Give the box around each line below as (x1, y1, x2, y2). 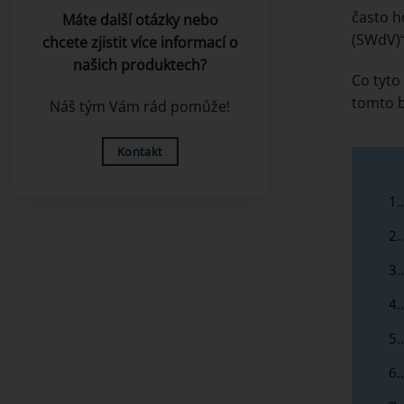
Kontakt (116, 142, 163, 160)
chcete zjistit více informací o (41, 32, 238, 53)
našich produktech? (73, 55, 207, 76)
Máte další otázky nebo (61, 10, 218, 31)
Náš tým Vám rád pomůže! (50, 96, 231, 117)
